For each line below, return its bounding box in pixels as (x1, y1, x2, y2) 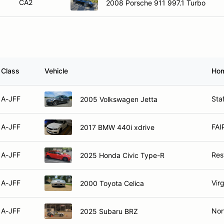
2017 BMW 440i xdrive (80, 122, 154, 131)
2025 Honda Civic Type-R (80, 150, 164, 159)
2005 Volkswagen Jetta (80, 94, 157, 103)
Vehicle (44, 66, 68, 75)
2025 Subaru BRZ (80, 206, 138, 215)
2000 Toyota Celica (80, 178, 144, 187)
